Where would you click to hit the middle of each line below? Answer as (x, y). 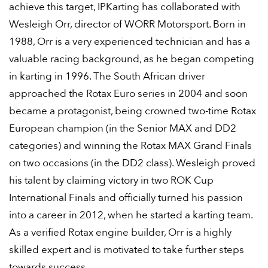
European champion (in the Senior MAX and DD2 (123, 128)
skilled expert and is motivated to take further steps (127, 250)
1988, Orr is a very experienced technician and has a (130, 42)
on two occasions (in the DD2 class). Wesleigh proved (132, 163)
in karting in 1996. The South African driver (107, 76)
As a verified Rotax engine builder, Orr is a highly (120, 232)
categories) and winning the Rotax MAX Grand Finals (130, 146)
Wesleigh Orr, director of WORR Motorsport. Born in (127, 24)
